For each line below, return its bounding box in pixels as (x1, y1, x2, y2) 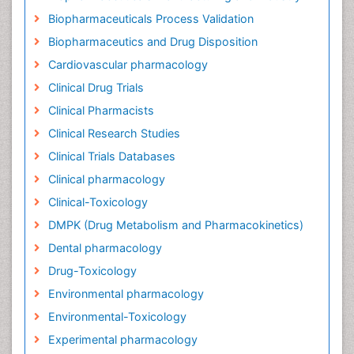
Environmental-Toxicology (47, 310, 186, 323)
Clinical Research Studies (47, 126, 180, 140)
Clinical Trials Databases (47, 149, 175, 163)
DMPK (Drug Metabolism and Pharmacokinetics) (47, 218, 303, 232)
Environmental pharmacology (47, 287, 204, 300)
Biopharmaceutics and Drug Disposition (47, 35, 258, 48)
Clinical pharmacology (47, 172, 165, 186)
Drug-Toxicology (47, 264, 137, 277)
